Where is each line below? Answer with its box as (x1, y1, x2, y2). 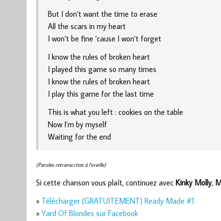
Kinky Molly (175, 177, 212, 187)
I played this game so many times (48, 64, 157, 74)
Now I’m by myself (48, 119, 108, 130)
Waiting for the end (48, 132, 111, 142)
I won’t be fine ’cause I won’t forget (48, 34, 162, 44)
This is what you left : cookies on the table (48, 107, 184, 117)
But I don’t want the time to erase (48, 9, 158, 19)
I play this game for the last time (48, 89, 154, 99)
